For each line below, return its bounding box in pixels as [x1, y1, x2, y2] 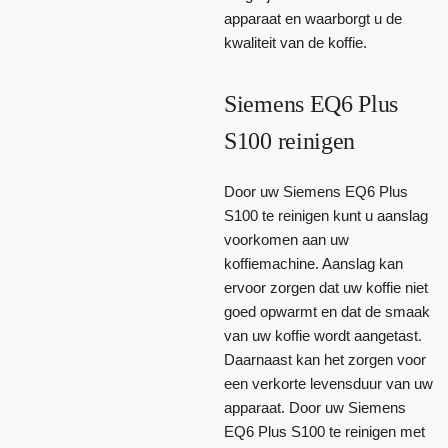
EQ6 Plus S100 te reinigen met [224, 423, 425, 441]
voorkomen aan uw [224, 231, 349, 249]
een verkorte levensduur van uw [224, 375, 433, 393]
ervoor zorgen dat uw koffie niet [224, 279, 428, 297]
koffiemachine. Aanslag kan [224, 255, 403, 273]
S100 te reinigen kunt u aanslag [224, 207, 428, 225]
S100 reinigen [224, 127, 356, 154]
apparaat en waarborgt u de [224, 9, 402, 27]
